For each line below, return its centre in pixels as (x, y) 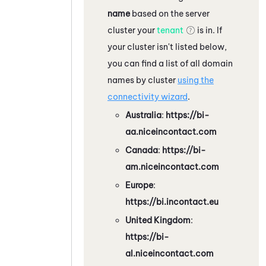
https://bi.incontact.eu (172, 202)
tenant (170, 30)
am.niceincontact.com (172, 167)
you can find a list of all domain (170, 63)
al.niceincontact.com (170, 253)
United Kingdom (158, 220)
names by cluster (142, 80)
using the (196, 80)
